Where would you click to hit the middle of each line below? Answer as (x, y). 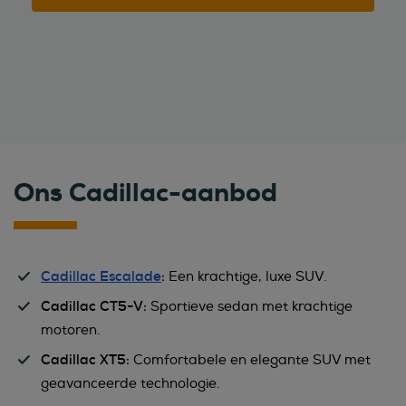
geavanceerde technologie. (130, 384)
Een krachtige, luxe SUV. (246, 277)
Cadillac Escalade (101, 277)
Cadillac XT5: (85, 360)
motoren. (71, 330)
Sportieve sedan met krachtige (250, 307)
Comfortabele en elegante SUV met (250, 360)
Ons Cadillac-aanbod (145, 193)
